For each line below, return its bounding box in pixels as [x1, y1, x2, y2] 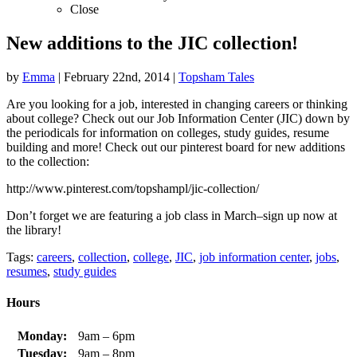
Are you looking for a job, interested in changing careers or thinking [6, 96, 347, 111]
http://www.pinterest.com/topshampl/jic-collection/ [6, 181, 259, 195]
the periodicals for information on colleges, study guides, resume [6, 125, 329, 139]
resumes [6, 264, 47, 278]
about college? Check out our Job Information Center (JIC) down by [6, 111, 350, 125]
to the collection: [6, 154, 89, 168]
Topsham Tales [178, 69, 254, 84]
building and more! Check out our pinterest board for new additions [6, 139, 345, 154]
